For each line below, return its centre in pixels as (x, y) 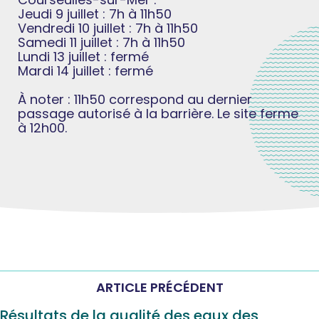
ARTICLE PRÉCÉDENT (159, 288)
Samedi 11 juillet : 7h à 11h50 (101, 42)
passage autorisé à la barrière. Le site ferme (158, 113)
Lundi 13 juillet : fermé (83, 56)
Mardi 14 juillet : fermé (85, 70)
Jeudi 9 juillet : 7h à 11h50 (95, 14)
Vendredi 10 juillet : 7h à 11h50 (108, 28)
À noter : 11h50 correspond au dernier (135, 99)
